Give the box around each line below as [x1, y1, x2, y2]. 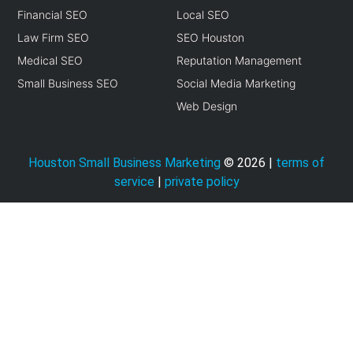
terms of [276, 155, 325, 171]
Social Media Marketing [176, 76, 295, 91]
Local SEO [176, 8, 229, 22]
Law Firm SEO [17, 31, 90, 45]
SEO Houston [176, 31, 244, 45]
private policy [164, 174, 240, 190]
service [113, 174, 154, 190]
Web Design [176, 99, 237, 113]
